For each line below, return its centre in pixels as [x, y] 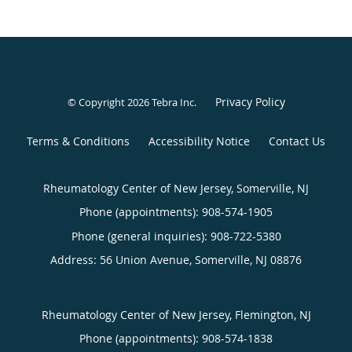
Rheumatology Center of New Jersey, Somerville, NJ [176, 188]
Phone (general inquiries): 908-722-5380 [176, 236]
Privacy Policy [250, 101]
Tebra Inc [172, 102]
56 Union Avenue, [147, 259]
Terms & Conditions [78, 141]
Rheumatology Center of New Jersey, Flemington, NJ [176, 314]
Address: [75, 259]
